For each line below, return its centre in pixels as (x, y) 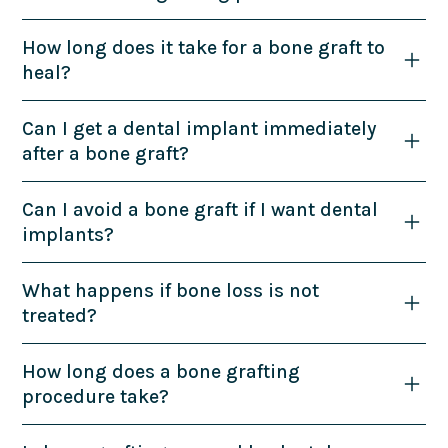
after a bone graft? (106, 153)
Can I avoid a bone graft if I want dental (200, 209)
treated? (60, 315)
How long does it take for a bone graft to (204, 47)
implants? (68, 234)
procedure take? (96, 396)
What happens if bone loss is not (171, 290)
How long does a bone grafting (161, 371)
